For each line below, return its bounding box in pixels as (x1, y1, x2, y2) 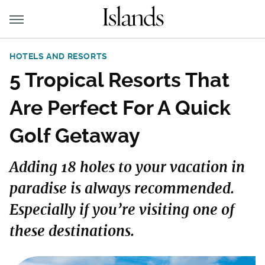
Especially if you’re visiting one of (9, 201, 234, 219)
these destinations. (9, 222, 134, 240)
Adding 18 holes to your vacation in (9, 158, 245, 176)
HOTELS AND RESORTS (9, 51, 108, 61)
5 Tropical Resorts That (9, 68, 230, 92)
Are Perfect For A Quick (9, 96, 231, 119)
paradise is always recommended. (9, 179, 234, 198)
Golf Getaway (9, 124, 140, 147)
